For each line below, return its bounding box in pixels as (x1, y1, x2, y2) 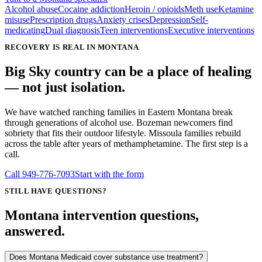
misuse (5, 15, 30, 25)
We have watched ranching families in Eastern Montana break (5, 106, 233, 117)
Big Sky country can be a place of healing (5, 64, 251, 80)
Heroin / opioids (125, 4, 184, 15)
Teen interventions (100, 25, 168, 36)
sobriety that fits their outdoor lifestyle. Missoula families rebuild (5, 127, 241, 138)
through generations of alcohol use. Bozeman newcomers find (5, 117, 233, 127)
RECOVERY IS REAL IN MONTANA (5, 43, 139, 52)
